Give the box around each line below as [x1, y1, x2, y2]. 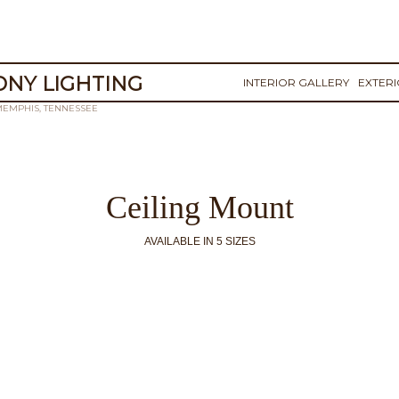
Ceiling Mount [105, 190, 294, 225]
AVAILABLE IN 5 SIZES [143, 235, 256, 248]
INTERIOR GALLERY [243, 76, 350, 89]
